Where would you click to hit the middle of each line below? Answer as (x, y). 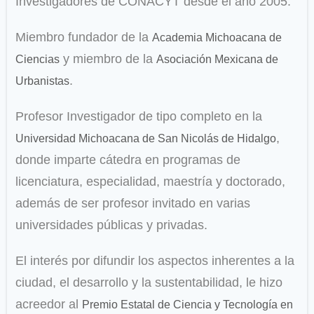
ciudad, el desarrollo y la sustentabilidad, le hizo (149, 283)
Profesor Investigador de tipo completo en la (139, 117)
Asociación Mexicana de (217, 60)
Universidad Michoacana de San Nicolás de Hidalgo (146, 139)
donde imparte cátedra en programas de (128, 160)
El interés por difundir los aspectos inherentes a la (155, 261)
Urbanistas (42, 81)
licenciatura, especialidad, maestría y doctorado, (150, 182)
